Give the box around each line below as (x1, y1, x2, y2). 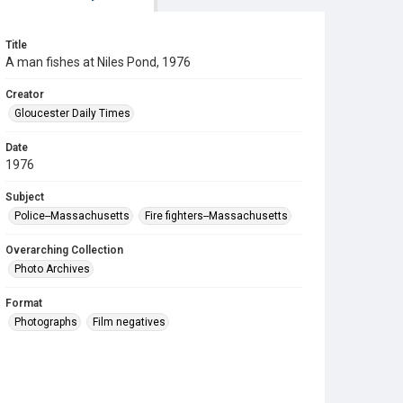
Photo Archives (14, 263, 90, 275)
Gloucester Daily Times (14, 107, 130, 120)
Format (5, 297, 42, 309)
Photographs (14, 316, 77, 328)
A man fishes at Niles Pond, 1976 (5, 55, 191, 69)
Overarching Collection (5, 244, 123, 256)
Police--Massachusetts (14, 210, 130, 222)
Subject (5, 191, 44, 203)
